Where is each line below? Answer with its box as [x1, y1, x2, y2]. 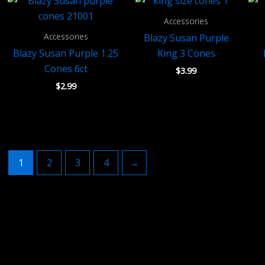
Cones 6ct [44, 62, 88, 75]
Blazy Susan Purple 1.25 [13, 46, 119, 60]
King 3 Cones [157, 46, 215, 60]
